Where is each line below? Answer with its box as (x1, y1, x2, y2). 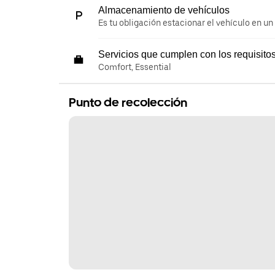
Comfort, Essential (98, 61, 171, 72)
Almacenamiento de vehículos (98, 4, 230, 15)
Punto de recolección (69, 95, 187, 110)
